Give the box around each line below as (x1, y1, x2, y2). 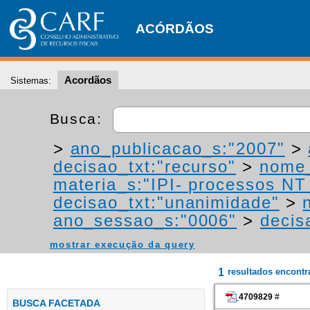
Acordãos (64, 74, 111, 86)
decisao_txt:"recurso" (53, 157, 237, 176)
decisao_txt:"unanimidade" (53, 193, 280, 212)
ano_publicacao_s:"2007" (70, 139, 285, 158)
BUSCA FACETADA (12, 298, 100, 309)
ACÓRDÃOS (136, 21, 214, 36)
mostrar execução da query (49, 239, 195, 250)
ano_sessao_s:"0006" (53, 211, 237, 230)
